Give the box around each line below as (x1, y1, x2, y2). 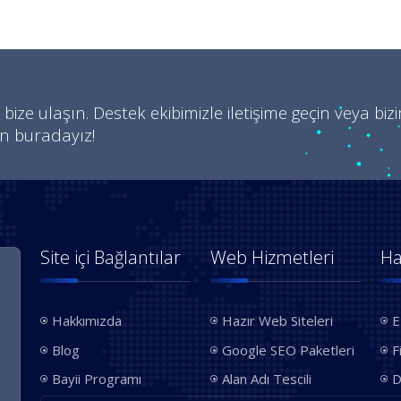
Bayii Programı (52, 370, 142, 388)
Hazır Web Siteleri (222, 311, 334, 330)
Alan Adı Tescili (222, 370, 312, 388)
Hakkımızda (52, 311, 123, 330)
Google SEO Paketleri (222, 340, 355, 359)
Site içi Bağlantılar (40, 244, 182, 269)
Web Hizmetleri (210, 244, 335, 269)
